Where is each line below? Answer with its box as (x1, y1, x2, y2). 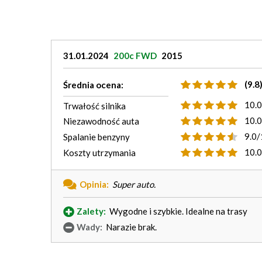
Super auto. (111, 179, 156, 189)
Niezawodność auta (63, 116, 139, 126)
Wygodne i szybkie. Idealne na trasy (108, 206, 247, 216)
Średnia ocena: (63, 80, 123, 90)
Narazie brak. (104, 222, 157, 232)
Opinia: (80, 179, 109, 189)
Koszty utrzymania (63, 147, 136, 158)
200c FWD (113, 50, 157, 61)
